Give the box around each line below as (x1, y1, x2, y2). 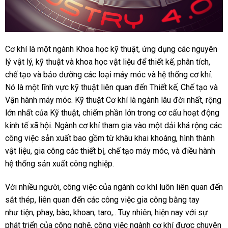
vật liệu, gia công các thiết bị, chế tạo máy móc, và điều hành (5, 146, 215, 156)
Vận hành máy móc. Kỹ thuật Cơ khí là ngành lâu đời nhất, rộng (5, 95, 221, 105)
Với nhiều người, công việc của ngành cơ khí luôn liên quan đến (5, 182, 223, 192)
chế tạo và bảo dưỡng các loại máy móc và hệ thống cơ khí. (5, 69, 212, 79)
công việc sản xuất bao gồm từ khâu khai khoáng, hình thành (5, 133, 215, 143)
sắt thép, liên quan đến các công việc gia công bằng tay (5, 194, 199, 205)
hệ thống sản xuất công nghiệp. (5, 158, 114, 168)
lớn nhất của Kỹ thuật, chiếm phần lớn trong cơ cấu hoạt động (5, 107, 219, 118)
